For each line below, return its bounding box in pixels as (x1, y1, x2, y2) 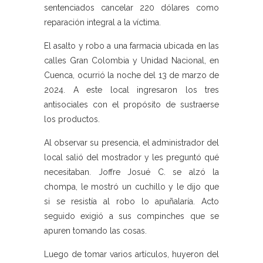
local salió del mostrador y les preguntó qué (44, 153, 219, 163)
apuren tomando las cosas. (44, 226, 147, 236)
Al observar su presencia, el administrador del (44, 138, 219, 148)
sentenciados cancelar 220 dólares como (44, 3, 219, 13)
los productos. (44, 114, 100, 124)
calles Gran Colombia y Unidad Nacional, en (44, 56, 219, 66)
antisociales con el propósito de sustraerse (44, 100, 219, 110)
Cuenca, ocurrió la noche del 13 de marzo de (44, 70, 219, 80)
